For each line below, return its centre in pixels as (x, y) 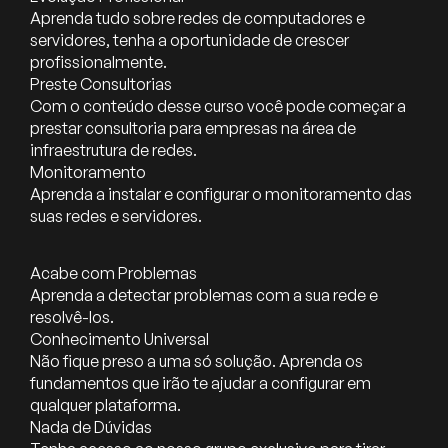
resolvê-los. (72, 317)
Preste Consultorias (101, 84)
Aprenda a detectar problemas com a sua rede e (204, 295)
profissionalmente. (98, 62)
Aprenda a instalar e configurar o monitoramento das (221, 194)
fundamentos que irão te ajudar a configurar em (200, 383)
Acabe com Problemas (113, 273)
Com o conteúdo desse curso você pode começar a (218, 106)
